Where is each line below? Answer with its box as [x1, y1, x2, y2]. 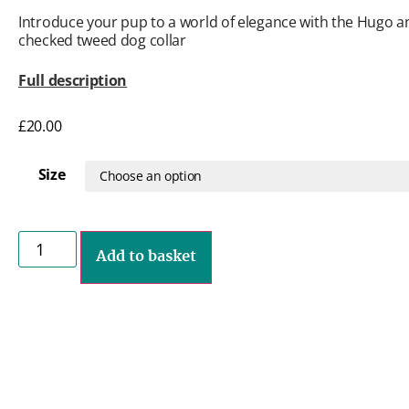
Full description [18, 69, 128, 90]
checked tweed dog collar [18, 30, 186, 51]
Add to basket [95, 244, 196, 269]
